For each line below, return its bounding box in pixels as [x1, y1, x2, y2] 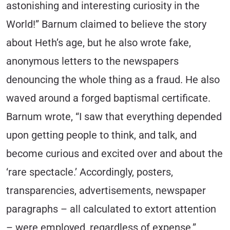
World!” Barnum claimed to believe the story [6, 18, 206, 30]
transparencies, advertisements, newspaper [6, 184, 206, 197]
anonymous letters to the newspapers [6, 55, 179, 67]
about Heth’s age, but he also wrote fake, [6, 36, 191, 49]
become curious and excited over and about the [6, 147, 223, 160]
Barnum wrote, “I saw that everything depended [6, 110, 222, 123]
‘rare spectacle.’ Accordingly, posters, [6, 166, 173, 178]
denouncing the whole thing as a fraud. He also [6, 73, 220, 86]
